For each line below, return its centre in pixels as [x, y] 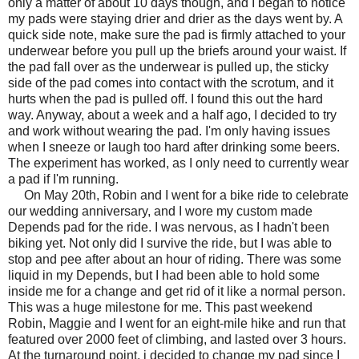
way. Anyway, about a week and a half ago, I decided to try [172, 115]
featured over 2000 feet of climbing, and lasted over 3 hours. [177, 339]
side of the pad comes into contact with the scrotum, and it [171, 83]
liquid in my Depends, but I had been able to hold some [164, 275]
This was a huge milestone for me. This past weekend [160, 307]
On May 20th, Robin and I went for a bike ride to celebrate [178, 195]
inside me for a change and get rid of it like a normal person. [177, 291]
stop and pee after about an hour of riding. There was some [175, 259]
